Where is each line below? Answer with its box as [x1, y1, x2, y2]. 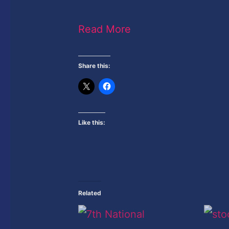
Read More [78, 22, 131, 35]
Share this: [78, 61, 111, 70]
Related [78, 189, 102, 197]
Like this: [78, 118, 106, 126]
